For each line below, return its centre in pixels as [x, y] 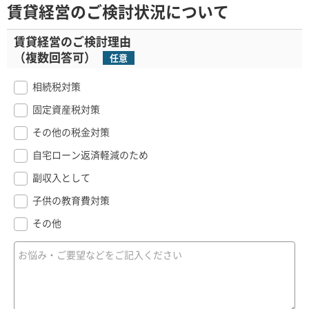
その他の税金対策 [71, 132]
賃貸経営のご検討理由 [72, 41]
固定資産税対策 [66, 109]
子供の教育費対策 [71, 200]
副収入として [61, 178]
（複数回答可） [55, 57]
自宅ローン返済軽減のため [90, 155]
